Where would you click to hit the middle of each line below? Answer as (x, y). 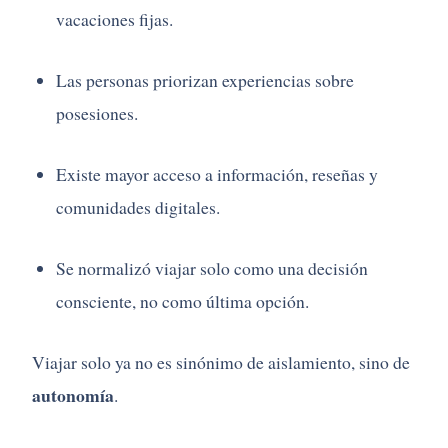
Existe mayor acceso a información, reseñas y (217, 174)
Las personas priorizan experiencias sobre (205, 80)
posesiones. (97, 113)
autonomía (73, 395)
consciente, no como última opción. (182, 301)
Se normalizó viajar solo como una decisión (212, 268)
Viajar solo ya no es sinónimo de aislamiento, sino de (221, 362)
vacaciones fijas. (114, 19)
